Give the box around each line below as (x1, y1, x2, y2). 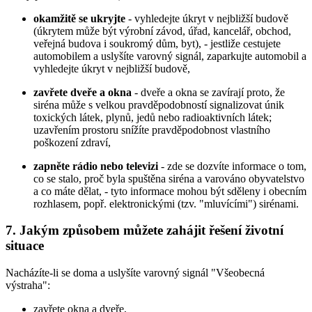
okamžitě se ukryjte (33, 12, 125, 24)
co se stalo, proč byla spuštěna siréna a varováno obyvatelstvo (33, 172, 304, 185)
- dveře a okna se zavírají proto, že (132, 86, 285, 98)
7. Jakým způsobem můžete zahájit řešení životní (6, 223, 283, 238)
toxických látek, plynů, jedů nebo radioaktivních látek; (33, 111, 272, 123)
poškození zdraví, (33, 136, 111, 148)
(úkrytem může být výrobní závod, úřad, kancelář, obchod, (33, 24, 291, 37)
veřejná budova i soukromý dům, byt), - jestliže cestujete (33, 37, 281, 49)
